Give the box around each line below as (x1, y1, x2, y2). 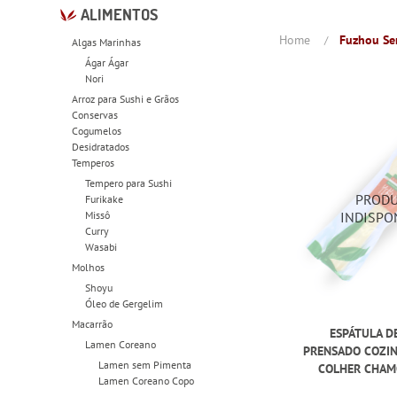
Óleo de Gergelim (85, 296, 164, 310)
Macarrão (72, 316, 113, 331)
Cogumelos (72, 123, 122, 137)
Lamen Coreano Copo (98, 373, 195, 387)
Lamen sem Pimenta (98, 357, 192, 371)
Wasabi (85, 239, 118, 253)
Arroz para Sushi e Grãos (72, 91, 180, 105)
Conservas (72, 107, 119, 121)
